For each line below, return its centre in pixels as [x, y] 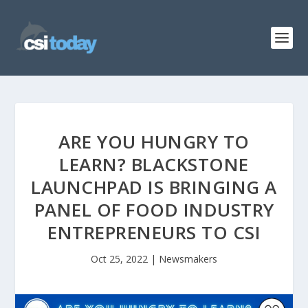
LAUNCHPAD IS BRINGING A [154, 187]
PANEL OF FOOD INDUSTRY [154, 210]
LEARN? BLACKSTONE [154, 164]
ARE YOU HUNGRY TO [154, 142]
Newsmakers [188, 259]
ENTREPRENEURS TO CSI [154, 232]
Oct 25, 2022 [119, 259]
